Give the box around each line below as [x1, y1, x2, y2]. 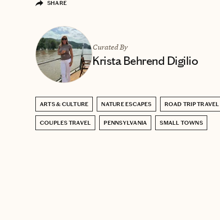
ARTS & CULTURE [40, 100, 89, 108]
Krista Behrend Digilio [92, 54, 198, 68]
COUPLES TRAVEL [40, 119, 91, 126]
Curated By [92, 42, 128, 52]
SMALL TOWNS [160, 119, 203, 126]
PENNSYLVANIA [104, 119, 147, 126]
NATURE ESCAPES [101, 100, 152, 108]
